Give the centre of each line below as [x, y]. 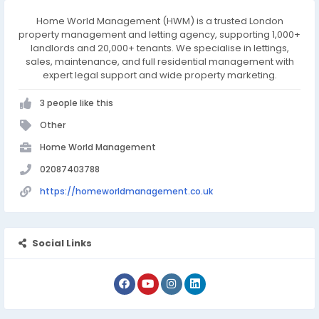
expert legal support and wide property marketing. [159, 75]
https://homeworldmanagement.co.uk [126, 191]
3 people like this [77, 103]
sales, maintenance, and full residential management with [159, 62]
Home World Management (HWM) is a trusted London [159, 21]
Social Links [62, 243]
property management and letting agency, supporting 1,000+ [159, 35]
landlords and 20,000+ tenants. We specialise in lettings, [159, 48]
